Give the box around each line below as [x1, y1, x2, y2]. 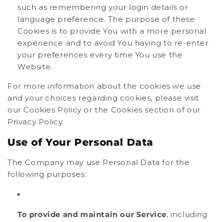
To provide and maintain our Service [17, 209, 166, 219]
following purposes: [7, 169, 87, 179]
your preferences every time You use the [17, 50, 183, 60]
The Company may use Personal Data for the [7, 157, 190, 167]
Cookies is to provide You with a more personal [17, 26, 207, 36]
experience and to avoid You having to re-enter [17, 38, 209, 48]
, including [166, 209, 208, 219]
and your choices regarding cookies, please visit [7, 93, 199, 103]
